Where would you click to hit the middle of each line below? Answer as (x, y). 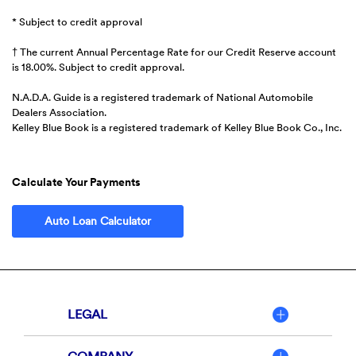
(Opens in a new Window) (215, 220)
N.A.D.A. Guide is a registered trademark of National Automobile (163, 97)
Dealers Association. (59, 112)
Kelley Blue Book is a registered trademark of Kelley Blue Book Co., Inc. (177, 128)
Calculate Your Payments (76, 182)
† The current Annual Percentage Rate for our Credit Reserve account (174, 52)
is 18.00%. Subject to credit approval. (98, 67)
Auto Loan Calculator (98, 221)
